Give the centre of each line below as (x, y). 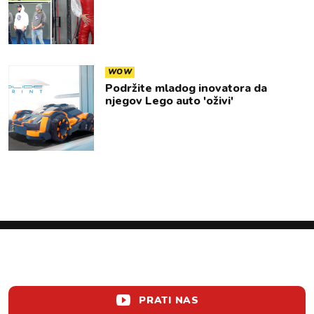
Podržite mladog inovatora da (186, 88)
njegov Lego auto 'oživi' (169, 101)
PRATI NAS (169, 300)
